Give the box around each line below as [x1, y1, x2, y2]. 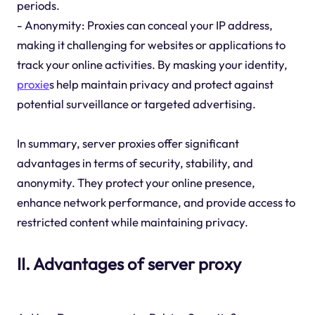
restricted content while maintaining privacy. [16, 214, 248, 230]
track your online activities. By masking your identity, [16, 57, 288, 72]
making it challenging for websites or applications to [16, 37, 285, 53]
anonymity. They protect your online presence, [16, 175, 255, 191]
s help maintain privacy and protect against [49, 77, 274, 92]
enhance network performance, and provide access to [16, 195, 295, 210]
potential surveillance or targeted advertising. [16, 96, 256, 112]
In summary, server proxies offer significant [16, 136, 239, 151]
